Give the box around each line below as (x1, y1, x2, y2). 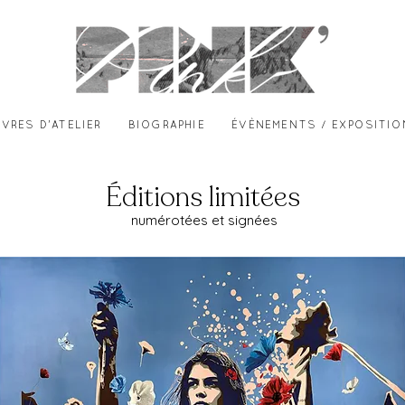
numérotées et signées (127, 212, 278, 229)
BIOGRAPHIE (127, 121, 205, 130)
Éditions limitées (105, 179, 300, 216)
